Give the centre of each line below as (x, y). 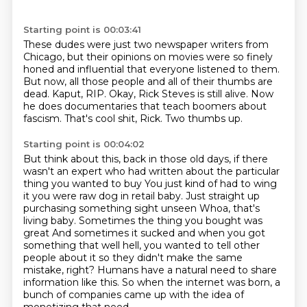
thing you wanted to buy (84, 184)
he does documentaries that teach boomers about (145, 106)
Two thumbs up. (204, 119)
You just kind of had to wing (210, 184)
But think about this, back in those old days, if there (145, 159)
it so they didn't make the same (166, 258)
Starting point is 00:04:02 (84, 144)
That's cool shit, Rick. (114, 119)
